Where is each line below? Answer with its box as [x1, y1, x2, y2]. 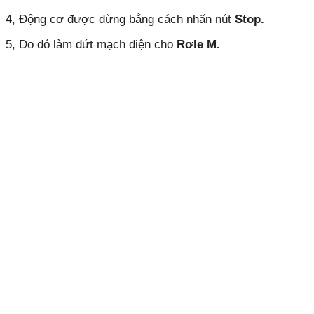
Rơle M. [177, 38, 220, 52]
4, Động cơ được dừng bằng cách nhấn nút [6, 12, 235, 26]
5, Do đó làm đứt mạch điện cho [6, 38, 177, 52]
